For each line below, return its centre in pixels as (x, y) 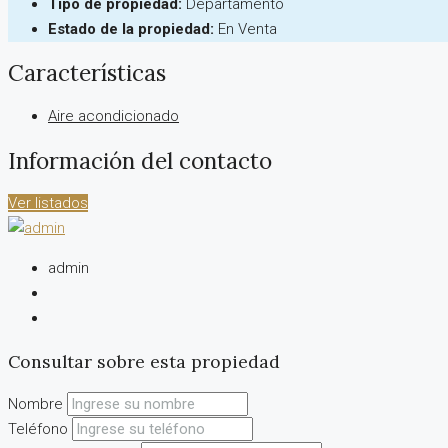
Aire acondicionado (113, 116)
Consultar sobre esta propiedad (144, 361)
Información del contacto (140, 160)
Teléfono (38, 428)
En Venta (247, 28)
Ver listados (48, 203)
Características (87, 73)
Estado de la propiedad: (131, 28)
